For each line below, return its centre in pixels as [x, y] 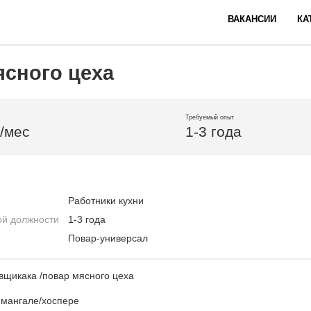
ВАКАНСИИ [252, 19]
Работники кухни [106, 201]
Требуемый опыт [210, 117]
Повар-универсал [108, 238]
